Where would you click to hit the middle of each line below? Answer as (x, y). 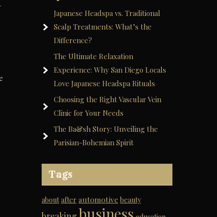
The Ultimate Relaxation (93, 56)
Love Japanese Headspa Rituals (104, 83)
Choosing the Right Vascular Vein (108, 99)
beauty (131, 200)
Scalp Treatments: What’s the (103, 27)
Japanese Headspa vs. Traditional (107, 13)
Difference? (73, 40)
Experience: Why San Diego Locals (110, 70)
